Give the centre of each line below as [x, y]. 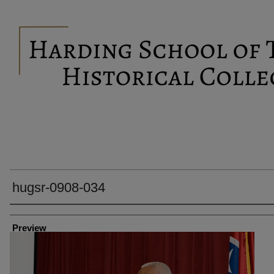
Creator [24, 213]
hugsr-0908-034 [59, 187]
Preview [29, 228]
